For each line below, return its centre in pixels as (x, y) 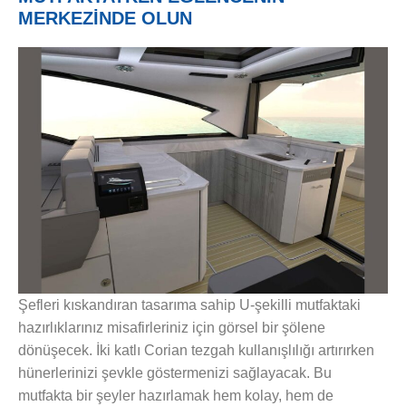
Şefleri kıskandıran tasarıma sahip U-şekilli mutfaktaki (189, 304)
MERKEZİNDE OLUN (105, 18)
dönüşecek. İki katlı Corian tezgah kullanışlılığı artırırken (196, 350)
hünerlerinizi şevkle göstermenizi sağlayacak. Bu (175, 372)
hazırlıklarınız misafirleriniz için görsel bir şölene (172, 327)
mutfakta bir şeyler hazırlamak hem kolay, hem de (176, 395)
